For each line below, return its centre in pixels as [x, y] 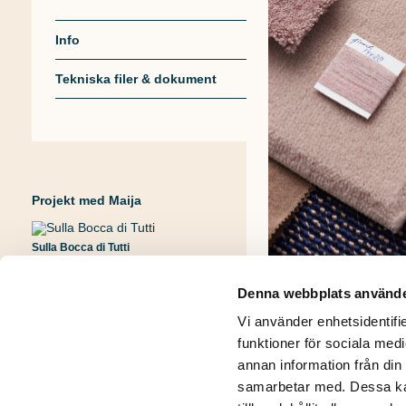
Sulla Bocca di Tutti [81, 248]
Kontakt [189, 373]
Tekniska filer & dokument [135, 79]
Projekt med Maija [87, 200]
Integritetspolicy [89, 373]
